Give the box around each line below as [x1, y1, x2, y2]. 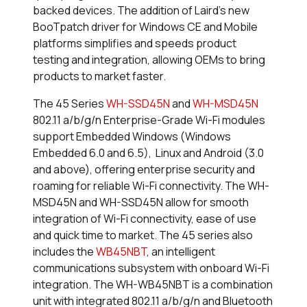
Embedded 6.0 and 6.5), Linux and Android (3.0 [33, 145, 264, 161]
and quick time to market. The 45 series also [33, 228, 253, 243]
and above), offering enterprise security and [33, 162, 255, 177]
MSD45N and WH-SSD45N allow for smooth [33, 195, 249, 210]
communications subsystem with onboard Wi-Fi [33, 260, 269, 276]
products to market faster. [33, 69, 166, 84]
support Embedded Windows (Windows [33, 129, 231, 145]
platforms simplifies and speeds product [33, 36, 236, 51]
